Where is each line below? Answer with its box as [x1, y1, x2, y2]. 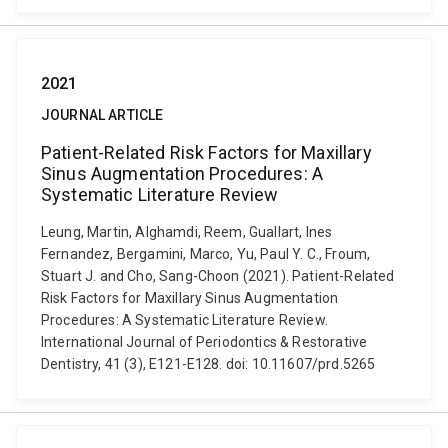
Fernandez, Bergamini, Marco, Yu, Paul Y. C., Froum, [41, 246, 371, 262]
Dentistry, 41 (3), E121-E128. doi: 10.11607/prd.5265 [41, 356, 376, 372]
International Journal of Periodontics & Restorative [41, 334, 368, 350]
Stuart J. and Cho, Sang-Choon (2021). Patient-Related [41, 268, 395, 284]
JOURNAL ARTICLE [41, 107, 164, 123]
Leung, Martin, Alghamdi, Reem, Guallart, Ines [41, 224, 333, 240]
